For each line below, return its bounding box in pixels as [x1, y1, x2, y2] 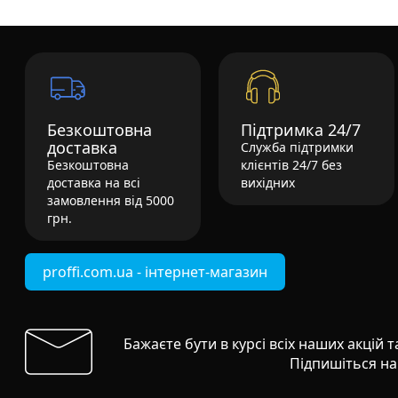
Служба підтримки [241, 139, 354, 156]
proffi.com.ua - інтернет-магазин [43, 262, 267, 283]
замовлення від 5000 [47, 192, 174, 210]
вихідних [241, 174, 295, 192]
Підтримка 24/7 [241, 119, 361, 141]
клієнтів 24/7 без [241, 156, 342, 174]
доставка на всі [47, 174, 140, 192]
